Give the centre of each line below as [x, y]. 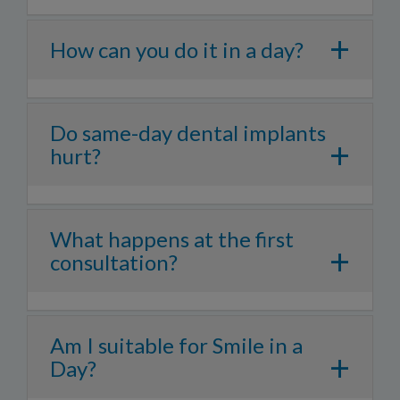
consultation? [114, 262]
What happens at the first [172, 239]
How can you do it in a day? [177, 50]
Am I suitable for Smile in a [176, 345]
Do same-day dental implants [188, 133]
